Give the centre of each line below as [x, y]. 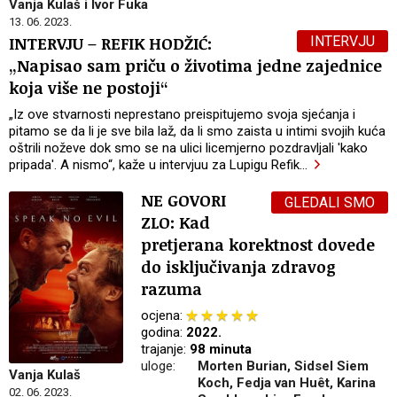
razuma [172, 289]
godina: [164, 333]
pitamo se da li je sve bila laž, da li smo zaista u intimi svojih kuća [197, 132]
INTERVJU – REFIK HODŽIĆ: [110, 44]
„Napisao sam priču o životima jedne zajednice [195, 66]
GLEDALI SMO [330, 203]
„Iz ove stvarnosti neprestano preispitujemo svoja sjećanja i [182, 115]
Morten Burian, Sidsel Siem [284, 366]
